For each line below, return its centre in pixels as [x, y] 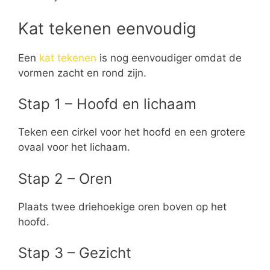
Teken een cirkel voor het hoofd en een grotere [132, 132]
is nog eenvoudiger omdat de [169, 58]
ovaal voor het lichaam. [74, 147]
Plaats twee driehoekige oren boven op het [122, 206]
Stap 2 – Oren [65, 178]
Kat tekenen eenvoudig [107, 28]
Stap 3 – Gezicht [75, 253]
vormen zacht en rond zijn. [82, 73]
